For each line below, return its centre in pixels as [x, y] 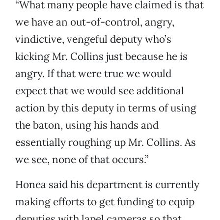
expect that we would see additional [100, 91]
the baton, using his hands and [87, 125]
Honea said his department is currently [107, 185]
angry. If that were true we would [93, 74]
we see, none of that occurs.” [82, 160]
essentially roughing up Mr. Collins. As [106, 142]
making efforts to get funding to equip [105, 202]
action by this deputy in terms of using [106, 108]
